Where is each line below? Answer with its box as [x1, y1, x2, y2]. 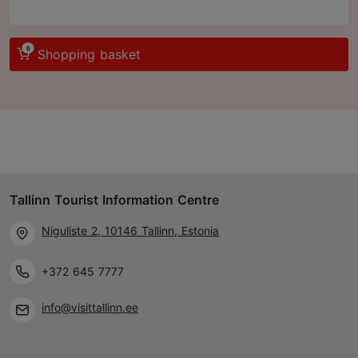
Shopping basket [38, 46, 141, 62]
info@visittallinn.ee [42, 300, 138, 314]
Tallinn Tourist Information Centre [10, 192, 219, 208]
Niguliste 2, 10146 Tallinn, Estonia [42, 223, 219, 237]
